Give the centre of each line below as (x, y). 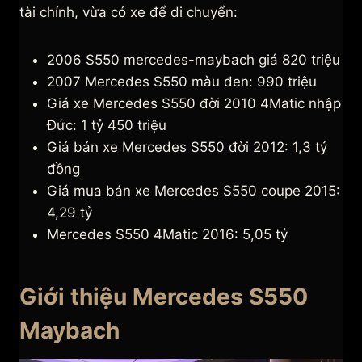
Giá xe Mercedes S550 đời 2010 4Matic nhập (194, 104)
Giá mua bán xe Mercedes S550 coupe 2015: (194, 191)
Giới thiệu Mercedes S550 (164, 297)
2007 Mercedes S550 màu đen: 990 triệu (182, 82)
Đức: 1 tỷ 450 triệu (107, 126)
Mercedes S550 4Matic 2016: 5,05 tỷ (167, 235)
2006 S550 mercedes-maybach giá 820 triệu (194, 60)
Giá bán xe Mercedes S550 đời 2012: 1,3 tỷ (187, 147)
